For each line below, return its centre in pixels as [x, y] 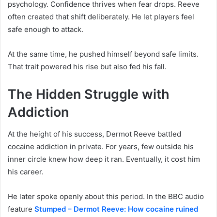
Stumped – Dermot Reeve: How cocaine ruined [116, 209]
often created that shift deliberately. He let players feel [101, 17]
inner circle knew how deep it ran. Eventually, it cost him [104, 159]
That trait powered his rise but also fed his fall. [87, 67]
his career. [26, 171]
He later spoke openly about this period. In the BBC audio [106, 196]
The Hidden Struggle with [89, 94]
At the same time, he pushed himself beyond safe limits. [103, 54]
